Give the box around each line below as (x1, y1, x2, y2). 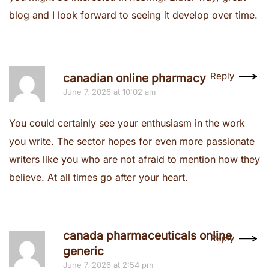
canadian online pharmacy (63, 71, 206, 85)
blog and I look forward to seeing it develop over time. (9, 9, 258, 21)
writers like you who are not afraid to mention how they (9, 153, 260, 165)
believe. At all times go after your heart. (9, 171, 188, 183)
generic (63, 244, 104, 258)
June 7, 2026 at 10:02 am (63, 87, 156, 97)
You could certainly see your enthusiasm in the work (9, 117, 245, 129)
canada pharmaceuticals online (63, 229, 232, 243)
